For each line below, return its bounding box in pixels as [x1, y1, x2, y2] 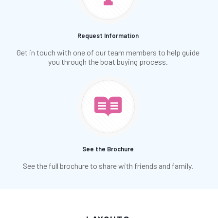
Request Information [77, 31, 139, 39]
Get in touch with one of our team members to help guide [17, 47, 200, 57]
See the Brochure [82, 145, 134, 153]
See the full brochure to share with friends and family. [23, 161, 193, 170]
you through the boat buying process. [48, 56, 168, 66]
